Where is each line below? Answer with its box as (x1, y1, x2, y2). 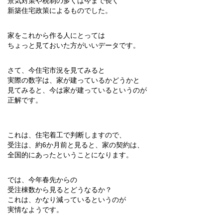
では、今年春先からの (7, 175, 77, 184)
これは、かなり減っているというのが (7, 195, 126, 204)
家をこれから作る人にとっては (7, 31, 105, 39)
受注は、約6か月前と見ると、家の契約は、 (7, 140, 144, 149)
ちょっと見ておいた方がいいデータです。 (7, 41, 140, 49)
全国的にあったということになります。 (7, 150, 133, 159)
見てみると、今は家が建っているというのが (7, 86, 147, 94)
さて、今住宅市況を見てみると (7, 66, 105, 74)
